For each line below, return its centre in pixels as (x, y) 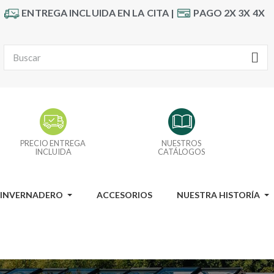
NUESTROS (182, 143)
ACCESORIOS (124, 194)
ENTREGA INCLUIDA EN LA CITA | (98, 12)
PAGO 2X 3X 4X (229, 12)
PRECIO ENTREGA (53, 143)
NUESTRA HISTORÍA (218, 194)
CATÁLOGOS (182, 151)
